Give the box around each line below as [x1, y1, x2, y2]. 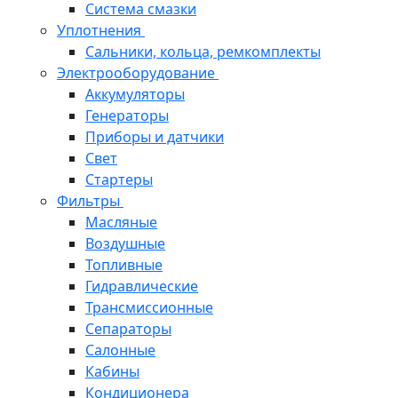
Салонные [85, 340, 155, 361]
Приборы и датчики [85, 127, 224, 147]
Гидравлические [85, 276, 198, 297]
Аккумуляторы [85, 84, 185, 105]
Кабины [85, 362, 139, 382]
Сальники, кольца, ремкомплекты [85, 42, 321, 62]
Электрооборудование [57, 63, 219, 84]
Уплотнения [57, 20, 145, 41]
